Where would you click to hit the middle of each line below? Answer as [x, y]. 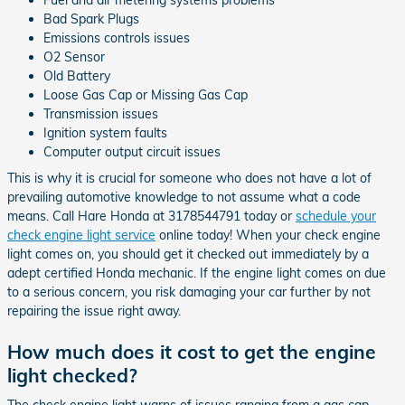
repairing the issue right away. [94, 311]
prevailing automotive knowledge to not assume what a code [184, 197]
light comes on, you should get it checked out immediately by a [188, 254]
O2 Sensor [74, 57]
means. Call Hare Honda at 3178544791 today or [151, 216]
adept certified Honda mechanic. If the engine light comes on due [197, 273]
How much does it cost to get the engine [192, 351]
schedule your [336, 216]
